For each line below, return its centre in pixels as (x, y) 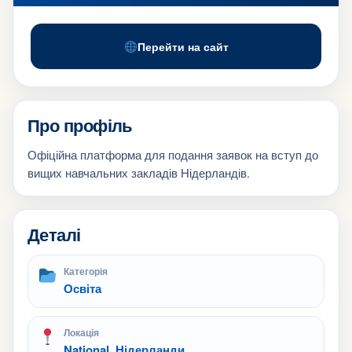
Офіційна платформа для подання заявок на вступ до (173, 154)
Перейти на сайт (183, 46)
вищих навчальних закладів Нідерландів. (139, 172)
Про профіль (80, 125)
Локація (81, 332)
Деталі (54, 234)
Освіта (82, 288)
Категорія (86, 271)
